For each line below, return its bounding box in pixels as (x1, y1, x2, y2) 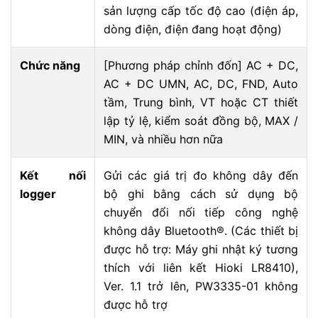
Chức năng (20, 58, 80, 72)
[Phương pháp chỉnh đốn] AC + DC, (104, 58, 298, 72)
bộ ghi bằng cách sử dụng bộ (104, 187, 298, 201)
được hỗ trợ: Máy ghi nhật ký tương (104, 242, 298, 256)
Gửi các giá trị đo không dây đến (104, 168, 298, 182)
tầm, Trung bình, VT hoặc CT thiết (104, 95, 298, 109)
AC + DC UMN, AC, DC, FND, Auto (104, 77, 298, 91)
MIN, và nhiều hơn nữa (104, 132, 223, 146)
